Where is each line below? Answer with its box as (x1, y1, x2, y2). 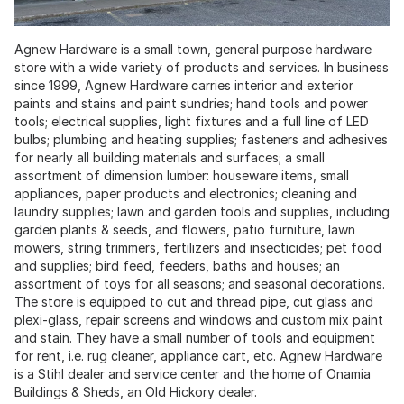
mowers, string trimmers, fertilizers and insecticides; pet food (14, 240, 381, 256)
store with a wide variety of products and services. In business (14, 60, 389, 76)
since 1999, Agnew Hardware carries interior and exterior (14, 78, 353, 94)
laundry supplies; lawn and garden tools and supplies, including (14, 204, 390, 220)
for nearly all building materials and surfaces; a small (14, 150, 325, 166)
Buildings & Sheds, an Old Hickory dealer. (14, 384, 257, 400)
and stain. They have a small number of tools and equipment (14, 330, 375, 346)
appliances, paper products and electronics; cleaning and (14, 186, 357, 202)
